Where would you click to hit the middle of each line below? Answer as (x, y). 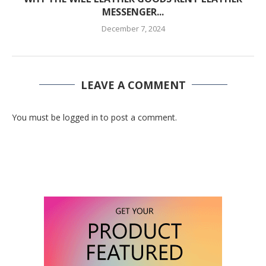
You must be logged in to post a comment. (94, 117)
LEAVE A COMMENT (133, 85)
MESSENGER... (133, 12)
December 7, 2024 (133, 28)
